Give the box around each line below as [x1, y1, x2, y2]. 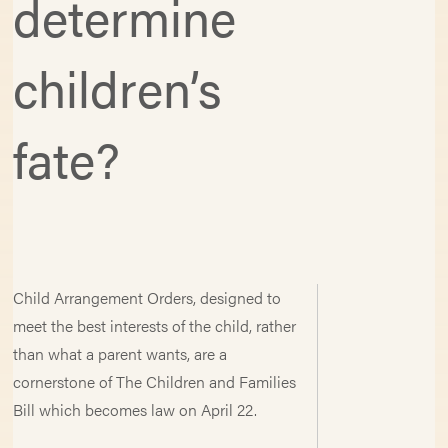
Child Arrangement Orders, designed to [13, 286, 282, 309]
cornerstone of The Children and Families [13, 370, 297, 393]
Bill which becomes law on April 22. [13, 398, 258, 421]
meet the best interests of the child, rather [13, 314, 297, 337]
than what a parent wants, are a [13, 342, 228, 365]
